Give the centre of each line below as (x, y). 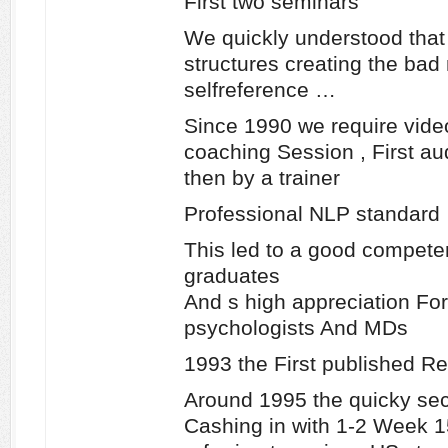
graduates (232, 275)
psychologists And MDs (296, 327)
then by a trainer (262, 177)
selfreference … (260, 89)
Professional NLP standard (312, 213)
